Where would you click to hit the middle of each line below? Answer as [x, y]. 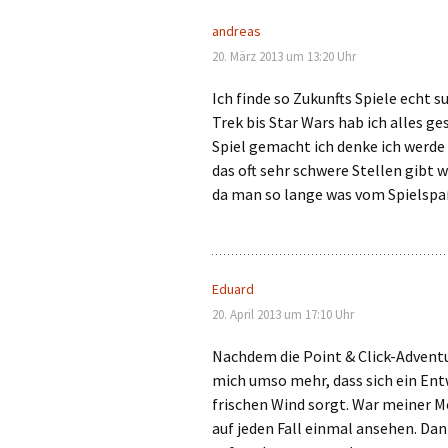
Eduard [233, 289]
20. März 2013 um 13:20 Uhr [284, 56]
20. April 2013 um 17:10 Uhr [283, 314]
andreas [236, 31]
